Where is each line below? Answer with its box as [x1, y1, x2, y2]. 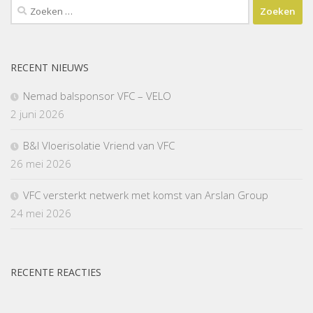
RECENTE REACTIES [10, 265, 101, 279]
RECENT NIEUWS [10, 61, 89, 75]
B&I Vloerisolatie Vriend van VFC [23, 138, 175, 153]
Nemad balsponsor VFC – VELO [23, 89, 171, 103]
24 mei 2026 [10, 206, 71, 221]
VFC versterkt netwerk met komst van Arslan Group [23, 188, 268, 203]
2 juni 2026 [10, 107, 64, 122]
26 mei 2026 [10, 156, 71, 171]
